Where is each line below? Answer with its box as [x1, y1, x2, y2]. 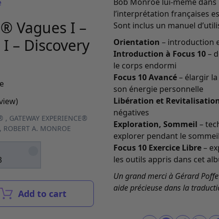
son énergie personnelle [113, 84, 203, 94]
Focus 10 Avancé [113, 72, 177, 83]
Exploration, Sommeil [113, 119, 197, 130]
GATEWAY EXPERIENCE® [9, 113, 88, 123]
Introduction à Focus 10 [113, 48, 206, 59]
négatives [113, 107, 149, 118]
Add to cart [18, 188, 66, 199]
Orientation [113, 37, 160, 47]
